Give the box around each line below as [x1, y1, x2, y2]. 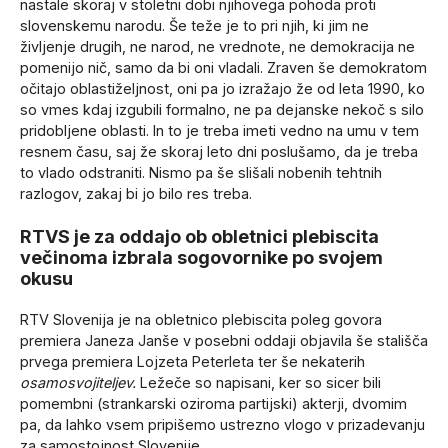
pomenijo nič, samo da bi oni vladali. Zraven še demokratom [20, 58, 427, 76]
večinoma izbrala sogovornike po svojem [20, 246, 383, 268]
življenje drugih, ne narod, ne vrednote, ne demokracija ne [20, 37, 415, 55]
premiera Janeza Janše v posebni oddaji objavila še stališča [20, 331, 428, 349]
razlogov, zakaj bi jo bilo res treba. [20, 184, 252, 202]
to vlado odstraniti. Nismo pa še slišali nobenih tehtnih [20, 163, 382, 181]
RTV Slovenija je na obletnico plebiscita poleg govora [20, 310, 382, 328]
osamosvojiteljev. [20, 373, 136, 391]
